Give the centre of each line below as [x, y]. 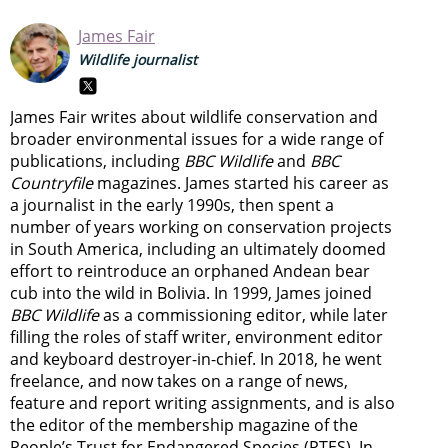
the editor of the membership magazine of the [184, 424]
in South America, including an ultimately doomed [198, 248]
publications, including [97, 160]
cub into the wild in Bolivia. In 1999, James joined [191, 292]
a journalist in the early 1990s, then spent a [172, 204]
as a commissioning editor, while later [243, 314]
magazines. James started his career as [241, 182]
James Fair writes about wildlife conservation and [194, 116]
